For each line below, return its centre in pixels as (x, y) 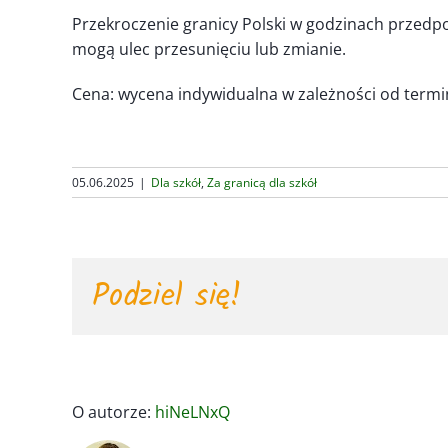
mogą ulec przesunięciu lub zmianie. (208, 48)
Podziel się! (167, 296)
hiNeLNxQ (192, 411)
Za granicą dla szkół (262, 182)
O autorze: (113, 411)
